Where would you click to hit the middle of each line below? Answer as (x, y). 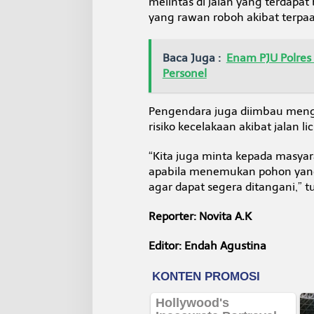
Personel (184, 73)
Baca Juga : (191, 57)
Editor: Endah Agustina (207, 245)
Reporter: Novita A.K (200, 216)
